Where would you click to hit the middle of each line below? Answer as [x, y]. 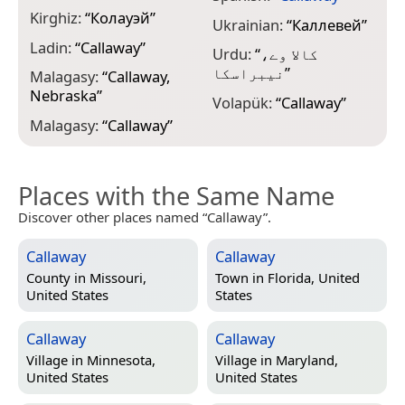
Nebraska [63, 96]
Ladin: [52, 47]
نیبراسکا [248, 73]
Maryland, [307, 359]
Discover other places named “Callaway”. [145, 217]
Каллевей [326, 24]
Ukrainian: [249, 24]
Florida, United [314, 277]
